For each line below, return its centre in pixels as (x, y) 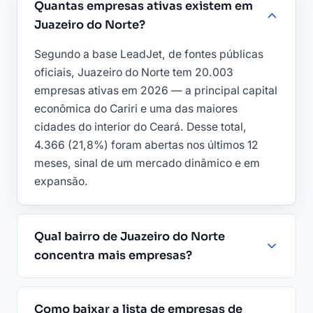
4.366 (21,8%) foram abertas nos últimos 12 (146, 145)
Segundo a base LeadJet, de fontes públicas (149, 54)
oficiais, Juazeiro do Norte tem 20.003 (134, 73)
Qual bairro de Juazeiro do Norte (130, 237)
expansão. (61, 182)
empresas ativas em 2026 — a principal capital (156, 91)
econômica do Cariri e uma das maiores (136, 109)
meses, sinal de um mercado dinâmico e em (147, 163)
